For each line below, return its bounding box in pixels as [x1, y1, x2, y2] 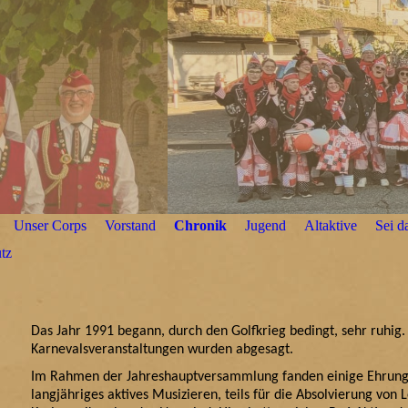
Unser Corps [14, 218, 87, 233]
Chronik [174, 218, 227, 233]
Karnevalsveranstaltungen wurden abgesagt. [31, 342, 304, 357]
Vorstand [105, 218, 156, 233]
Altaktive [304, 218, 357, 233]
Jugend [245, 218, 286, 233]
